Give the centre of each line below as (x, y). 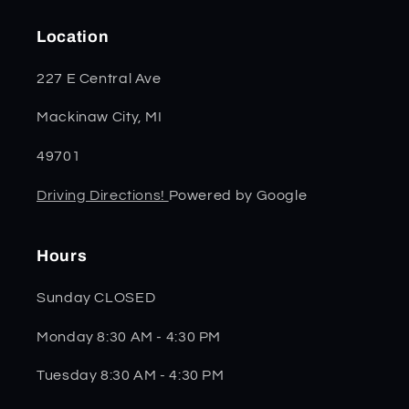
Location (73, 37)
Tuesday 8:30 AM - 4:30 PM (131, 376)
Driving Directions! (103, 195)
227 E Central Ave (99, 78)
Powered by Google (238, 195)
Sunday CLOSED (96, 297)
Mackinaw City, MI (100, 117)
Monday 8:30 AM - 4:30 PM (129, 336)
